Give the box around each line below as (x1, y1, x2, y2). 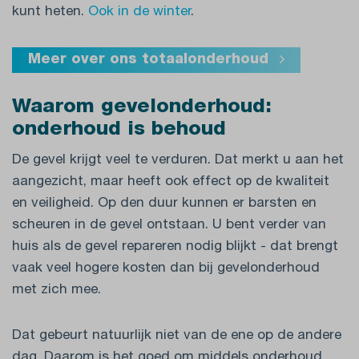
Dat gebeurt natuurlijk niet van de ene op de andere (12, 329, 341, 344)
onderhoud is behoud (12, 120, 226, 141)
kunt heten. (12, 6, 88, 20)
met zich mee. (12, 284, 101, 298)
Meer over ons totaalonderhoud (28, 53, 268, 68)
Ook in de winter (88, 6, 191, 20)
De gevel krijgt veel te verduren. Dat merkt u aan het (12, 154, 344, 168)
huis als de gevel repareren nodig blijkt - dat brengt (12, 240, 338, 255)
